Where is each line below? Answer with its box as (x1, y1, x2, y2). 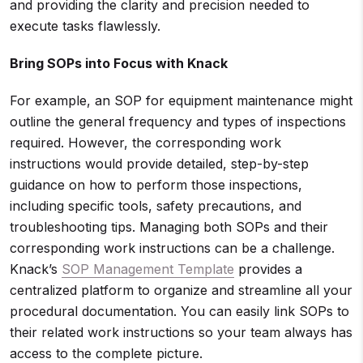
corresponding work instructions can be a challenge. (10, 240, 335, 256)
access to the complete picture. (10, 345, 203, 361)
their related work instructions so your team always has (10, 324, 352, 340)
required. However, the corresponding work (10, 135, 281, 151)
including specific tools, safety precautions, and (10, 198, 301, 214)
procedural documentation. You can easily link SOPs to (10, 303, 349, 319)
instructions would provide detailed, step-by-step (10, 156, 309, 172)
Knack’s (10, 261, 62, 277)
